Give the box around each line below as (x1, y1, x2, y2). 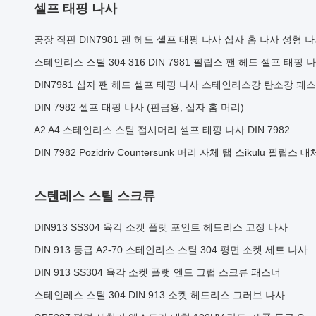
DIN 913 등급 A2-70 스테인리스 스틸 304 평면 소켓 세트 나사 (34, 244, 308, 255)
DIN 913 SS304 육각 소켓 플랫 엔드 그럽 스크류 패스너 (34, 267, 281, 278)
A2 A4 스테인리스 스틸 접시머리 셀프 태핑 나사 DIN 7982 (34, 124, 290, 135)
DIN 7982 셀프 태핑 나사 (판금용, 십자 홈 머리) (34, 102, 244, 113)
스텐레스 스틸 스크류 (34, 189, 155, 203)
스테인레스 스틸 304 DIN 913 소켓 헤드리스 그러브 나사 (34, 289, 285, 300)
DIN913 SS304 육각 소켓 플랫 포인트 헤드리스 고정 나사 (34, 221, 288, 233)
